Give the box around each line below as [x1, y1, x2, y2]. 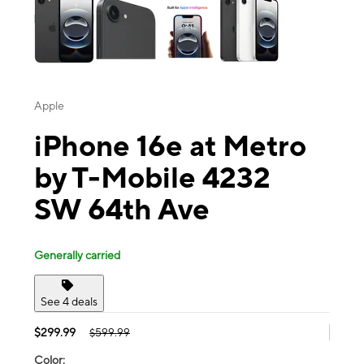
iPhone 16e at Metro [34, 128, 306, 163]
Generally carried [34, 248, 120, 262]
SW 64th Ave [34, 192, 210, 227]
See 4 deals [41, 294, 97, 308]
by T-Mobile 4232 [34, 160, 271, 195]
